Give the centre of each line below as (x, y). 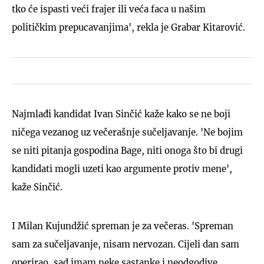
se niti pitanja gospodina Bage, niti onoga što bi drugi (127, 150)
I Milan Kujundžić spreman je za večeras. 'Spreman (123, 226)
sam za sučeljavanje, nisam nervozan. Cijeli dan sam (126, 244)
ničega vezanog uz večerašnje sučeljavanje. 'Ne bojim (127, 132)
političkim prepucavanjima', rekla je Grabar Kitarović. (128, 27)
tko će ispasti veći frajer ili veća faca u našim (109, 9)
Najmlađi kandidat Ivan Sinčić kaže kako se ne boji (121, 114)
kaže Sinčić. (37, 187)
